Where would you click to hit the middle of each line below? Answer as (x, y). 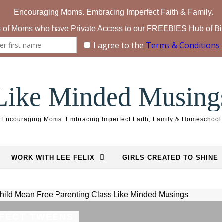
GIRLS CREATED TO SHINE (170, 157)
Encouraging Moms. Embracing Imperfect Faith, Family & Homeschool (111, 119)
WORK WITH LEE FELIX (53, 157)
